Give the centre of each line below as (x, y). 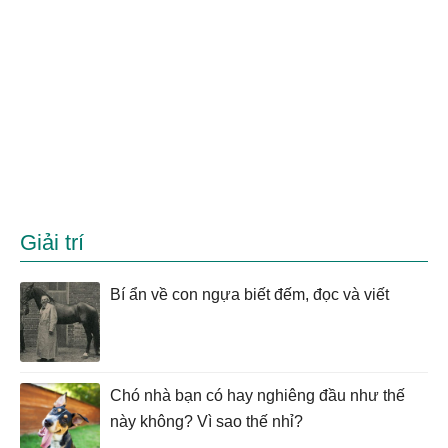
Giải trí (52, 242)
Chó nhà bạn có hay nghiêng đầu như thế (257, 395)
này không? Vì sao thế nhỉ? (206, 421)
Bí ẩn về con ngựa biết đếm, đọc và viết (249, 294)
